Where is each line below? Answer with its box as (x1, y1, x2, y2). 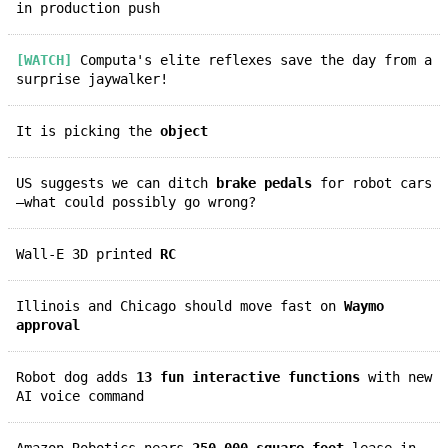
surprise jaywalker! (16, 70, 168, 87)
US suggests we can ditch (24, 174, 216, 191)
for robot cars (312, 174, 432, 191)
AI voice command (16, 387, 144, 404)
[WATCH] (32, 51, 72, 68)
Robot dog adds (24, 368, 136, 385)
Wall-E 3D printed (24, 245, 160, 262)
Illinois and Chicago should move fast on (24, 297, 344, 314)
